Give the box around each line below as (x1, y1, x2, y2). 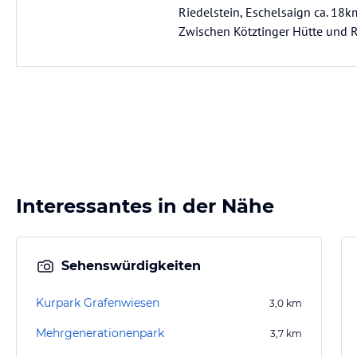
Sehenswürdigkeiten (61, 258, 201, 273)
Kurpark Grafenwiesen (36, 296, 159, 310)
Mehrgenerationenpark (36, 326, 164, 340)
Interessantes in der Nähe (16, 194, 274, 218)
